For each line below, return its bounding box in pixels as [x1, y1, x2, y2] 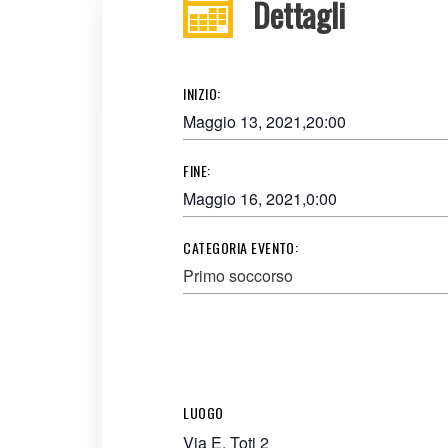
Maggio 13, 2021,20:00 [183, 110, 347, 134]
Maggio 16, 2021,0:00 [183, 187, 338, 211]
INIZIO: [183, 83, 221, 105]
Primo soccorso [183, 264, 294, 288]
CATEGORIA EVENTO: [183, 237, 299, 259]
